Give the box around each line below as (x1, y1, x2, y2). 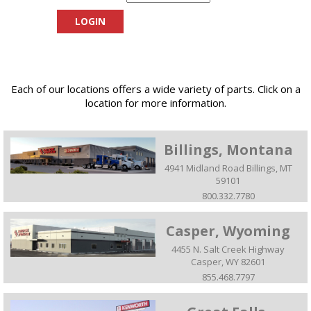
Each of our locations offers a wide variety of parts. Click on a (10, 82, 301, 96)
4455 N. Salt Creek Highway (171, 243, 285, 256)
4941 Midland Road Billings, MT (164, 162, 292, 175)
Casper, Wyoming (166, 221, 290, 241)
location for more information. (85, 96, 226, 110)
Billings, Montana (163, 140, 293, 160)
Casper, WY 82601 (191, 255, 265, 269)
